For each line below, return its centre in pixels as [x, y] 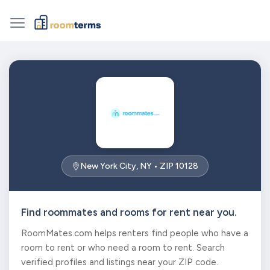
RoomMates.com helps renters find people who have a [135, 233]
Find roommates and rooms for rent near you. [129, 212]
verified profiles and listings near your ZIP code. [120, 262]
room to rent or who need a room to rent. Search [123, 248]
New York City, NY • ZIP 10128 [139, 166]
